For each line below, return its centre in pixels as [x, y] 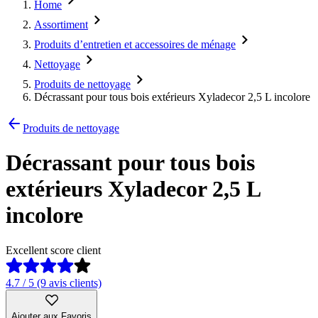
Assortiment [61, 24]
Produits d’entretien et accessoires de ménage [135, 44]
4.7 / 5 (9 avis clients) [54, 283]
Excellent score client [53, 250]
